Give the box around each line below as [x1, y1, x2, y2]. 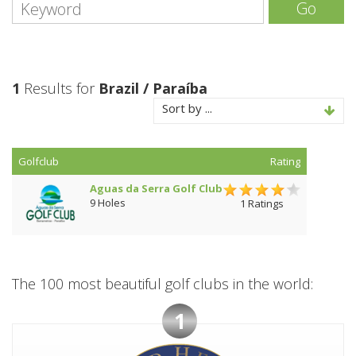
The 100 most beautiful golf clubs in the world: [12, 274, 313, 293]
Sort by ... [162, 100, 212, 116]
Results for [20, 79, 99, 98]
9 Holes [90, 195, 126, 210]
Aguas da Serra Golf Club [90, 181, 222, 195]
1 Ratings [240, 195, 284, 211]
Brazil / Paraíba [99, 79, 207, 98]
